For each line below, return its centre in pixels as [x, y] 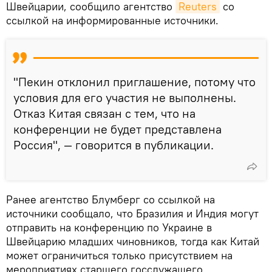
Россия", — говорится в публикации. [114, 145]
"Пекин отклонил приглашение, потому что [134, 82]
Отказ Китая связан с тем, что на [104, 114]
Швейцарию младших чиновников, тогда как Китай [133, 242]
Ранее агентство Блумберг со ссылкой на [110, 200]
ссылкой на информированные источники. [112, 21]
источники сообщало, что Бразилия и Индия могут [132, 214]
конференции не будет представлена [117, 129]
